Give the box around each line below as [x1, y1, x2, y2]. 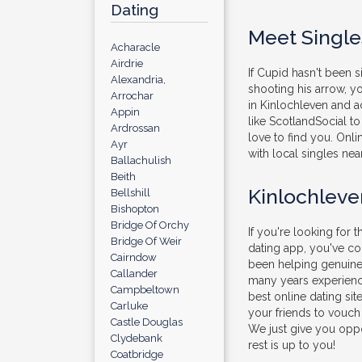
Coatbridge [111, 348, 163, 360]
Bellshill [111, 187, 150, 199]
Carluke [111, 300, 148, 312]
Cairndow [111, 251, 157, 263]
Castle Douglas [111, 316, 183, 328]
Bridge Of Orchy [111, 219, 189, 231]
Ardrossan [111, 122, 160, 134]
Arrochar [111, 90, 154, 102]
